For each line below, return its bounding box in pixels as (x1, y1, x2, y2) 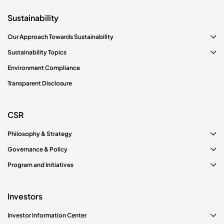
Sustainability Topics (7, 48, 66, 56)
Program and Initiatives (7, 160, 73, 168)
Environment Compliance (7, 63, 80, 71)
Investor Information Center (7, 211, 86, 219)
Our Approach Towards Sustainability (7, 32, 113, 40)
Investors (7, 190, 42, 201)
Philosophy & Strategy (7, 129, 72, 137)
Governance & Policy (7, 145, 67, 153)
